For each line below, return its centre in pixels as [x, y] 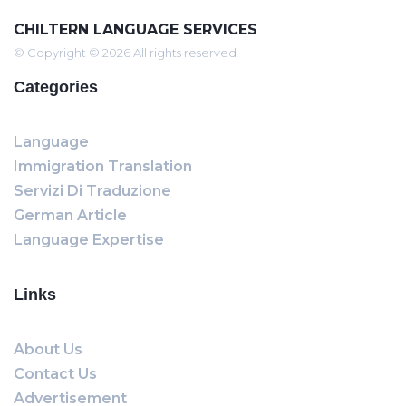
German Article [70, 215]
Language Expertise [89, 240]
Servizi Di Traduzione [92, 191]
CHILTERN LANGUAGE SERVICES [135, 29]
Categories [56, 87]
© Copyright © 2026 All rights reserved [125, 53]
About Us [48, 349]
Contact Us [55, 374]
